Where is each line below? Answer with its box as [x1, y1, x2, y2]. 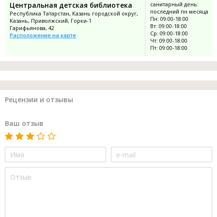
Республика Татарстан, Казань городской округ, [10, 10, 138, 17]
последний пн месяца [150, 8, 208, 15]
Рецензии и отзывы [5, 95, 73, 105]
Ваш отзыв [5, 119, 44, 128]
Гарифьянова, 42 [10, 24, 54, 32]
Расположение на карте [10, 31, 76, 39]
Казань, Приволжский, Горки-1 [10, 17, 92, 25]
